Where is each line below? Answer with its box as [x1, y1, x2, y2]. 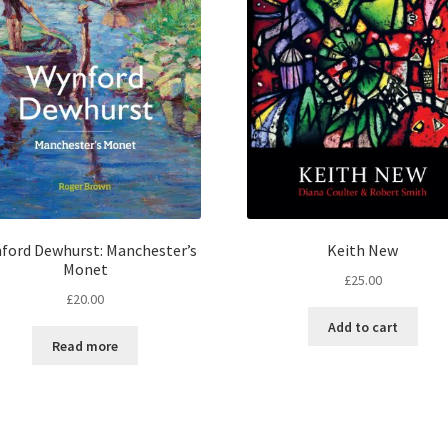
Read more [52, 336, 119, 355]
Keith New [327, 240, 399, 261]
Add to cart [327, 317, 398, 336]
